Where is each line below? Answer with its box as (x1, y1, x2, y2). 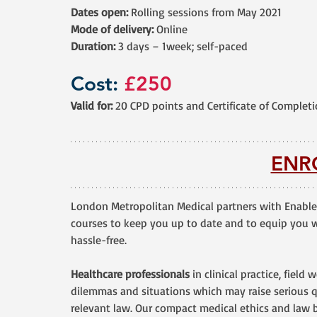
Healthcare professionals (71, 267, 190, 281)
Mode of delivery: (71, 22, 154, 36)
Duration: (71, 39, 115, 53)
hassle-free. (71, 233, 127, 247)
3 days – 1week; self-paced (115, 39, 248, 53)
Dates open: (71, 5, 128, 19)
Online (154, 22, 188, 36)
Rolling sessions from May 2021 (128, 5, 282, 19)
